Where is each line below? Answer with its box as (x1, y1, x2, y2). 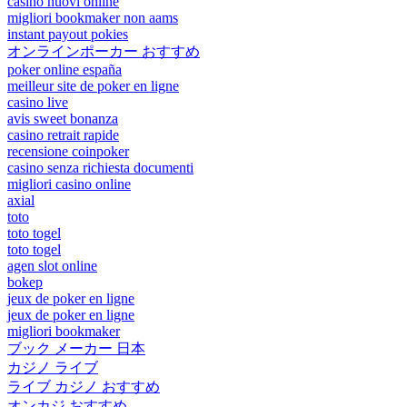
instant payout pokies (7, 25, 128, 42)
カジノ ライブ (7, 359, 98, 375)
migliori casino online (7, 175, 131, 192)
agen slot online (7, 257, 97, 273)
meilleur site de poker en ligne (7, 77, 179, 94)
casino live (7, 94, 68, 110)
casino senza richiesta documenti (7, 159, 194, 175)
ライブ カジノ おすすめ (7, 378, 160, 394)
